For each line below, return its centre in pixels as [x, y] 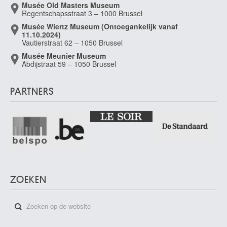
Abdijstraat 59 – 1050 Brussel [69, 64]
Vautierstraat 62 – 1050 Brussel [72, 43]
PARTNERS [32, 91]
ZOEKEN [28, 179]
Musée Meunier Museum [64, 56]
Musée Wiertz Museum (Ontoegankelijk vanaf [100, 26]
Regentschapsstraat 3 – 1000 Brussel [82, 13]
